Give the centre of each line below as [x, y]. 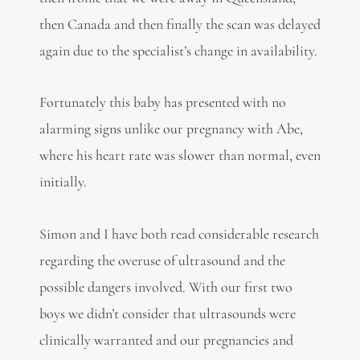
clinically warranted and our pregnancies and [166, 340]
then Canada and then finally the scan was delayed [180, 24]
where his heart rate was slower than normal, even [180, 155]
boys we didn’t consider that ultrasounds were [167, 313]
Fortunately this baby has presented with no [162, 102]
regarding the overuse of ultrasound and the [162, 260]
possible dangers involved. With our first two [166, 286]
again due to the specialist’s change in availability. [178, 50]
